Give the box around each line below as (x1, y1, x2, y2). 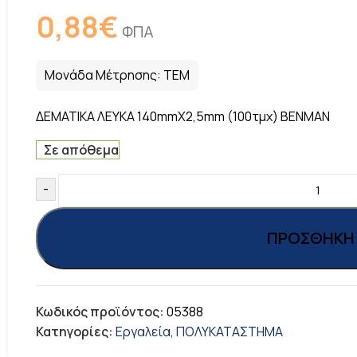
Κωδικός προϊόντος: (36, 303, 167, 320)
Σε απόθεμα (43, 141, 119, 159)
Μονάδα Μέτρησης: (45, 66, 163, 84)
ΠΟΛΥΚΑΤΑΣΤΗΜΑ (176, 323, 283, 340)
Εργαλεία (116, 323, 171, 340)
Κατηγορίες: (36, 323, 113, 340)
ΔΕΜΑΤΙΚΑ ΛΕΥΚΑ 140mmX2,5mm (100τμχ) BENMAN (36, 108, 330, 125)
